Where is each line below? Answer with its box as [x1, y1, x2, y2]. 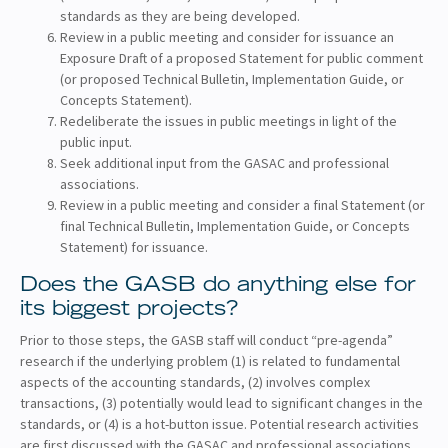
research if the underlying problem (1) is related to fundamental [20, 351, 400, 370]
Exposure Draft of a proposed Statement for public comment [60, 48, 423, 67]
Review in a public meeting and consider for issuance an [60, 27, 394, 46]
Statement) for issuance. [60, 237, 208, 256]
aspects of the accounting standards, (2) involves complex [20, 372, 370, 391]
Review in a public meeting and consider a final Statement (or [60, 195, 425, 214]
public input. [60, 132, 132, 151]
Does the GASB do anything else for [20, 275, 416, 296]
